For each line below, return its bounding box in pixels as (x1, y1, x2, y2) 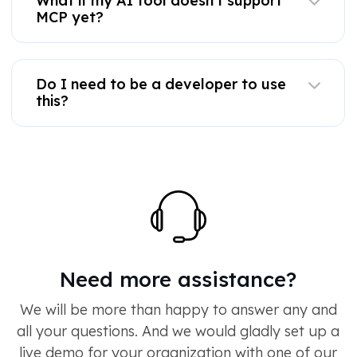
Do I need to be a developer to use (36, 75, 286, 94)
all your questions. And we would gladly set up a (17, 322, 339, 341)
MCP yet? (36, 8, 104, 27)
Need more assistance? (60, 266, 296, 292)
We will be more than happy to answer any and (19, 300, 337, 320)
